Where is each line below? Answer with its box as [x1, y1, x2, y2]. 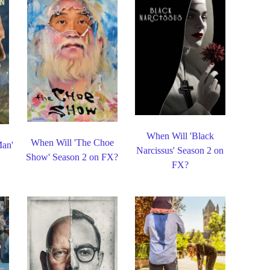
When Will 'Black [146, 130, 214, 141]
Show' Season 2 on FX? [26, 151, 119, 162]
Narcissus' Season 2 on [136, 145, 224, 155]
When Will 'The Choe [30, 137, 114, 148]
